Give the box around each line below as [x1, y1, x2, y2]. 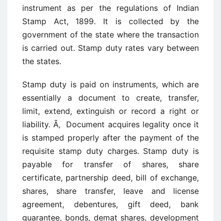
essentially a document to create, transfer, [22, 93, 199, 103]
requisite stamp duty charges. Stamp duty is [22, 146, 199, 156]
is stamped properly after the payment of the [22, 133, 199, 143]
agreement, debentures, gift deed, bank [22, 199, 199, 209]
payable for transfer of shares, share [22, 159, 199, 169]
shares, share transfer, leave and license [22, 186, 199, 196]
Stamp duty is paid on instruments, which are [22, 79, 199, 89]
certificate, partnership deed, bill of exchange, [22, 173, 199, 183]
